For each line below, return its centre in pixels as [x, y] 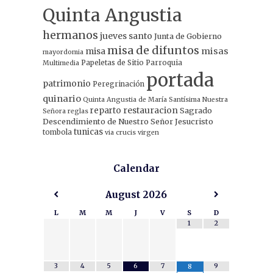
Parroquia [164, 63]
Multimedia [61, 63]
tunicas [88, 132]
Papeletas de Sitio [112, 63]
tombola [57, 132]
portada [180, 80]
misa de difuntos [153, 51]
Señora [54, 112]
